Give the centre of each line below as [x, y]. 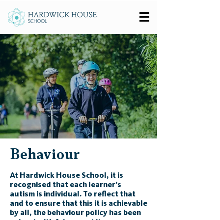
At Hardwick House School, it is [67, 176]
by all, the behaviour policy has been [75, 213]
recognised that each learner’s [66, 185]
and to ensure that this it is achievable [79, 204]
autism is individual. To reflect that [73, 194]
